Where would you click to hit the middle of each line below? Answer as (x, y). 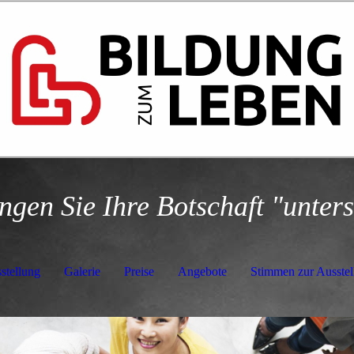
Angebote (202, 271)
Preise (139, 271)
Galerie (82, 271)
